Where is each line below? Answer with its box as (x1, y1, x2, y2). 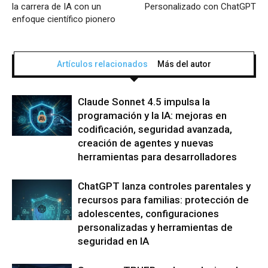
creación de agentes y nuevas (78, 136, 214, 149)
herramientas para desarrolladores (78, 150, 237, 163)
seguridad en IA (78, 234, 149, 247)
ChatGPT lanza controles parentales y (78, 179, 251, 192)
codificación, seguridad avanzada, (78, 123, 232, 135)
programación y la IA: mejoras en (78, 109, 227, 121)
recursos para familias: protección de (78, 193, 249, 206)
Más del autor (157, 59, 211, 69)
